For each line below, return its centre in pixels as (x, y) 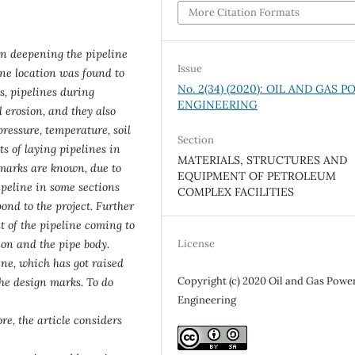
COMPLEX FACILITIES (236, 191)
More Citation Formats (244, 12)
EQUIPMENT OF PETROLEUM (257, 176)
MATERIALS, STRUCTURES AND (263, 160)
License (197, 243)
